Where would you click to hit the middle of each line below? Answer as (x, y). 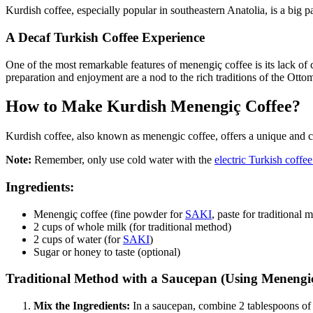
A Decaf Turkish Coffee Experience (105, 37)
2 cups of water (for (78, 239)
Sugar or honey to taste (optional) (107, 252)
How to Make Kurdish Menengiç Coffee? (153, 107)
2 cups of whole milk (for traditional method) (132, 226)
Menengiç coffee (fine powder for (109, 214)
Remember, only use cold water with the (123, 160)
